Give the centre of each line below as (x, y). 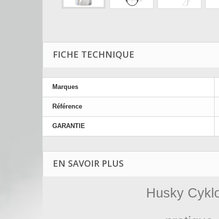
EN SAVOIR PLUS (88, 163)
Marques (65, 87)
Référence (67, 106)
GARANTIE (69, 126)
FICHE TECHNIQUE (94, 54)
